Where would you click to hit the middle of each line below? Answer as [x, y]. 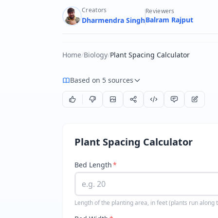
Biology [96, 55]
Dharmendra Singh [113, 20]
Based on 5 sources [102, 80]
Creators [94, 10]
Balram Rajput [169, 20]
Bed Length [93, 165]
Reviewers [160, 11]
